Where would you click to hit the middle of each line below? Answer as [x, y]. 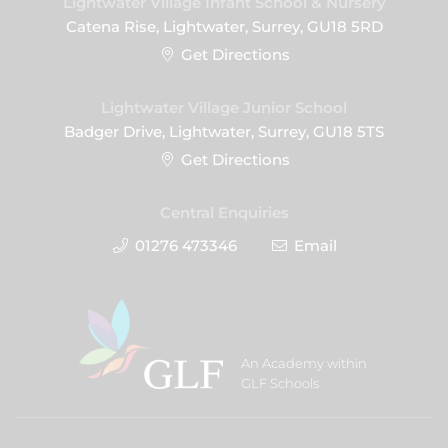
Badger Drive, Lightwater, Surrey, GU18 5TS [224, 132]
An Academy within [303, 363]
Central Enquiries [224, 213]
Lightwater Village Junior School [224, 108]
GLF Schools [279, 383]
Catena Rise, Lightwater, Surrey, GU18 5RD [224, 27]
